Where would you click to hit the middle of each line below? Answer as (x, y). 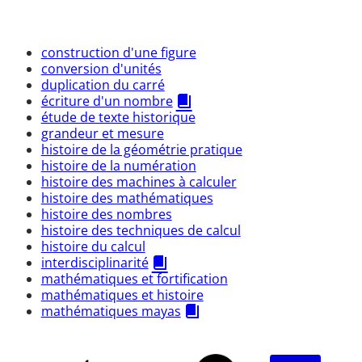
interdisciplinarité (95, 263)
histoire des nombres (106, 215)
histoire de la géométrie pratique (141, 150)
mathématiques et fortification (134, 279)
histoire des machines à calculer (139, 182)
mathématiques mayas (111, 311)
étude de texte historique (118, 118)
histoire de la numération (118, 166)
